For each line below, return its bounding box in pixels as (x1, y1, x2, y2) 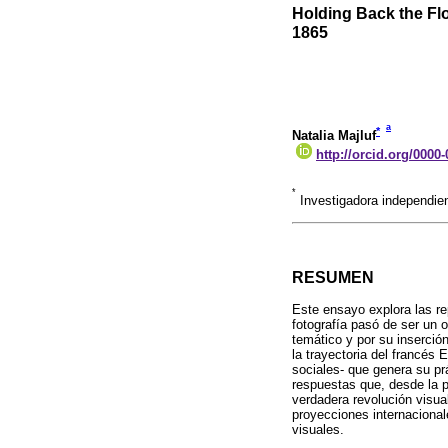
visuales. (292, 422, 344, 438)
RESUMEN (292, 268, 374, 286)
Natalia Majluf (292, 128, 376, 144)
